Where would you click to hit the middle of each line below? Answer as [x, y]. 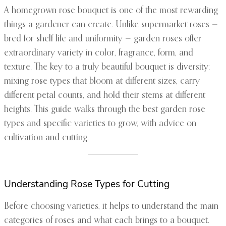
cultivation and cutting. [46, 138]
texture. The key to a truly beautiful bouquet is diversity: [107, 67]
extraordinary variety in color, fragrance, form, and [99, 53]
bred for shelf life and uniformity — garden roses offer [103, 39]
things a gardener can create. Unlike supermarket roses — [111, 25]
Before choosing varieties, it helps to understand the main [111, 207]
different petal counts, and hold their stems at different [105, 96]
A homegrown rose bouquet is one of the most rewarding [111, 11]
